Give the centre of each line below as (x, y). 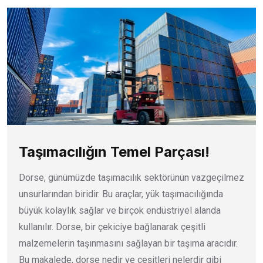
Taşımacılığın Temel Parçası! (114, 151)
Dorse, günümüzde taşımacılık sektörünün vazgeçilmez (131, 177)
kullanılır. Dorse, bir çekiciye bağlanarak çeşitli (112, 227)
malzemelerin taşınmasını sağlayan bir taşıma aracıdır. (128, 243)
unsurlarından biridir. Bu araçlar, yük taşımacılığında (121, 194)
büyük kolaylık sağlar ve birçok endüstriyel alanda (120, 210)
